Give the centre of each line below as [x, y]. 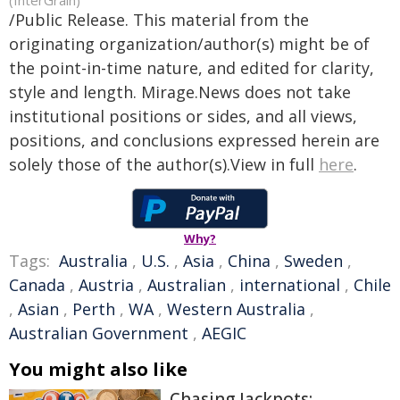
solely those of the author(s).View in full [164, 164]
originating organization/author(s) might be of [189, 44]
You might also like [98, 369]
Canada [37, 285]
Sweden [313, 261]
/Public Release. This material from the [159, 20]
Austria [106, 285]
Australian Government [99, 333]
